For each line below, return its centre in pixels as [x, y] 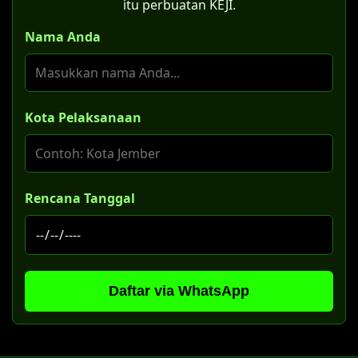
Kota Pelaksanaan [83, 118]
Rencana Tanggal [80, 199]
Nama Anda [63, 37]
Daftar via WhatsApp [179, 291]
